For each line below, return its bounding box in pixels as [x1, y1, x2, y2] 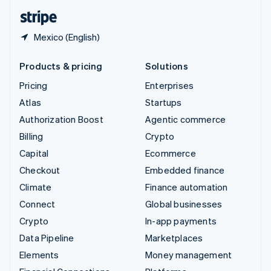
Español [62, 2, 88, 12]
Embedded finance [145, 163, 225, 176]
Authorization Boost [19, 113, 103, 125]
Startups [145, 96, 182, 108]
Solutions [145, 59, 188, 72]
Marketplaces [145, 231, 203, 244]
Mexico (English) [34, 30, 100, 43]
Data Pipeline [19, 231, 74, 244]
